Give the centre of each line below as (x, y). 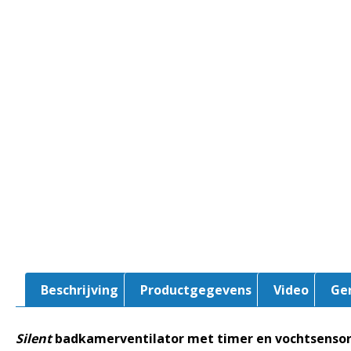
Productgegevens (196, 290)
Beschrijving (80, 290)
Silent (34, 338)
